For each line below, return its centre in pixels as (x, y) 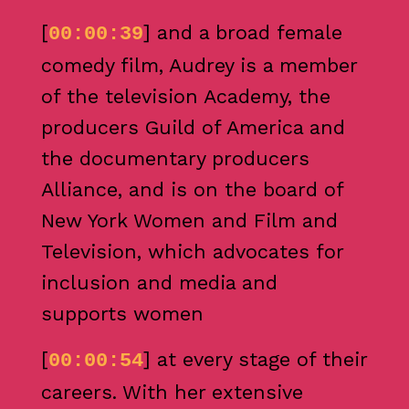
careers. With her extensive (172, 392)
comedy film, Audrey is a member (199, 66)
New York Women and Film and (189, 221)
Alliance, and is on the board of (192, 190)
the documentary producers (175, 159)
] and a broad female (242, 33)
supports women (122, 314)
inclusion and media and (159, 283)
